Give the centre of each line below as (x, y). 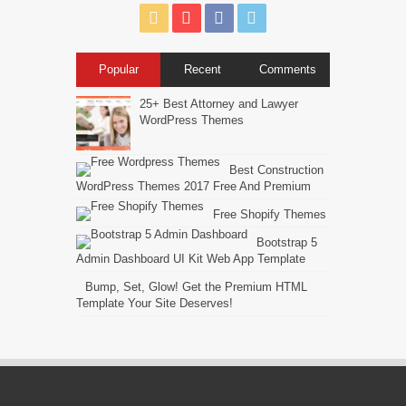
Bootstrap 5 (286, 243)
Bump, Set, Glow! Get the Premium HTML (196, 287)
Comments (287, 70)
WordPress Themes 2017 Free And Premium (193, 187)
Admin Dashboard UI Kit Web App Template (190, 259)
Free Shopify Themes (269, 215)
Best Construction (276, 170)
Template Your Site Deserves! (154, 304)
